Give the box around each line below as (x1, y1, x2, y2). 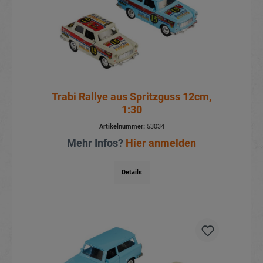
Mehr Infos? (67, 136, 126, 149)
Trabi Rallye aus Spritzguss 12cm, (52, 90, 211, 103)
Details (121, 168, 142, 176)
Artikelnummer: (99, 122, 145, 130)
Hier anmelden (126, 136, 196, 149)
